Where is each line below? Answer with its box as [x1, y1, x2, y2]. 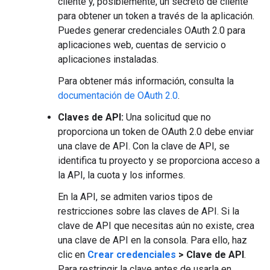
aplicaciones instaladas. [58, 54, 159, 65]
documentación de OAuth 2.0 [58, 90, 178, 101]
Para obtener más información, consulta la [58, 75, 234, 87]
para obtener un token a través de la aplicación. [58, 10, 254, 22]
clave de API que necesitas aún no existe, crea [58, 220, 254, 231]
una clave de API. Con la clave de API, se [58, 140, 230, 152]
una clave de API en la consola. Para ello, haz [58, 234, 247, 246]
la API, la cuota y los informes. [58, 169, 185, 181]
